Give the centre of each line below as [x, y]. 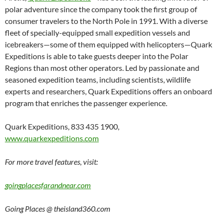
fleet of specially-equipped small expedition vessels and [98, 32]
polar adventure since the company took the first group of [101, 9]
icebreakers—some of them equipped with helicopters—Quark [109, 44]
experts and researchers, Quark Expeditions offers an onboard [109, 91]
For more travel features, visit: [51, 161]
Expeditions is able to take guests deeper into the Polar [97, 56]
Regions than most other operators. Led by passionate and [102, 67]
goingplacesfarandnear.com [48, 185]
